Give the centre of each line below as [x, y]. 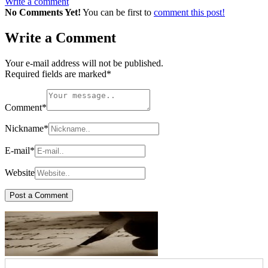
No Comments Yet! [43, 13]
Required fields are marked [56, 74]
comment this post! [189, 13]
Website [20, 173]
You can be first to [118, 13]
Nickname [24, 129]
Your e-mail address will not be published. [84, 63]
